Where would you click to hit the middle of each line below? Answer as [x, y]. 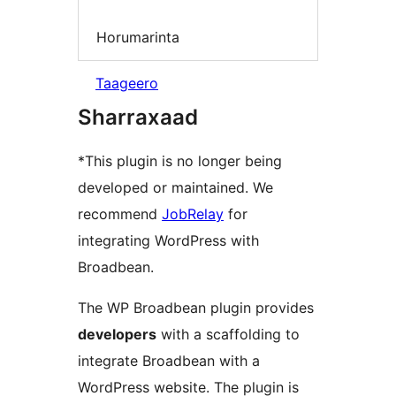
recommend [120, 214]
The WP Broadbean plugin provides [196, 308]
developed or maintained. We [175, 188]
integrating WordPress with [168, 241]
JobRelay [193, 214]
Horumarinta [138, 37]
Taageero [127, 84]
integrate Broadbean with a [169, 361]
